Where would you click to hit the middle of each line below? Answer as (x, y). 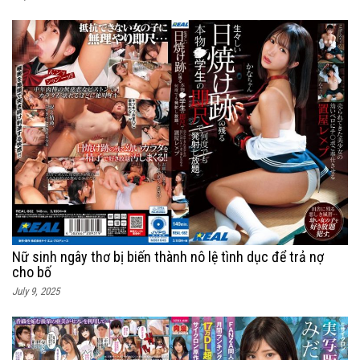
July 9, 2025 (36, 292)
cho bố (32, 272)
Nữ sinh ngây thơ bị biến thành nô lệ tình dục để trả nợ (168, 257)
